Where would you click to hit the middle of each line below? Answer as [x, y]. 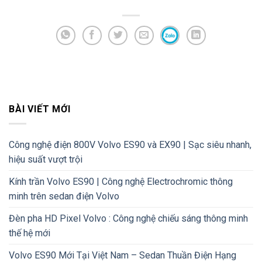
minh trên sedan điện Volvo [64, 196]
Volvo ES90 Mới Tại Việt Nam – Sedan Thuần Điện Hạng [123, 255]
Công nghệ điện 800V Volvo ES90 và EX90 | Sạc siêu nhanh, [130, 144]
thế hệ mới [30, 233]
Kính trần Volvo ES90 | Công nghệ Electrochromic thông [121, 181]
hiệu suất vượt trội [46, 159]
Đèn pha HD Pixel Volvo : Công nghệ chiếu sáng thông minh [128, 218]
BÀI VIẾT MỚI [40, 109]
